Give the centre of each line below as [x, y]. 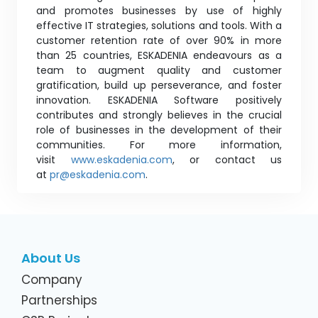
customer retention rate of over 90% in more [159, 40]
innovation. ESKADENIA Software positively [159, 100]
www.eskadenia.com [121, 159]
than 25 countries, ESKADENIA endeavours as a [159, 55]
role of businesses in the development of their [159, 130]
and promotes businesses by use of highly [159, 10]
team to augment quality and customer [159, 70]
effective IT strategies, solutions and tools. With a [159, 25]
